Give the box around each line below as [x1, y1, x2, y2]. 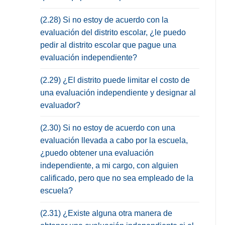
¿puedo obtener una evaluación [40, 148, 154, 157]
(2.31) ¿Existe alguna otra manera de [40, 209, 172, 218]
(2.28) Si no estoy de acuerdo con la [40, 15, 168, 24]
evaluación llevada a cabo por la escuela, [40, 136, 188, 145]
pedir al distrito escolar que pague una [40, 40, 176, 49]
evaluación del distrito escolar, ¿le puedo [40, 28, 186, 37]
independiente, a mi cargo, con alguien [40, 161, 178, 170]
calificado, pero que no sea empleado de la [40, 173, 193, 182]
